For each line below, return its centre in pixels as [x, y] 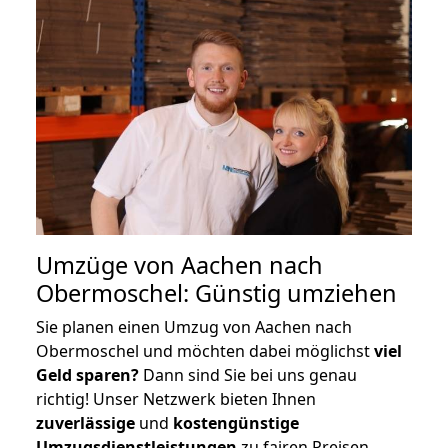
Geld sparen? [87, 374]
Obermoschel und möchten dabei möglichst [205, 350]
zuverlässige [85, 422]
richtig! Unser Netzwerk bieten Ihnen [176, 398]
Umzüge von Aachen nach [179, 264]
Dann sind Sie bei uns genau [248, 374]
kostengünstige [236, 422]
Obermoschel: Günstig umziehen [216, 292]
